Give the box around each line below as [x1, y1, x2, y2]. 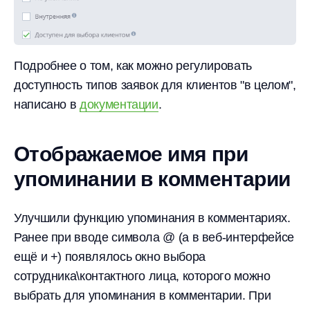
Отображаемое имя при [14, 143, 248, 166]
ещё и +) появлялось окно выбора [14, 250, 206, 264]
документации [80, 98, 158, 112]
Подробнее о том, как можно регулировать [14, 59, 252, 73]
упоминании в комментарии [14, 167, 291, 191]
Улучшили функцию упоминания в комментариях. [14, 211, 291, 226]
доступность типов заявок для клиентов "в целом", [14, 78, 296, 93]
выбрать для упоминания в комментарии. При [14, 289, 271, 303]
